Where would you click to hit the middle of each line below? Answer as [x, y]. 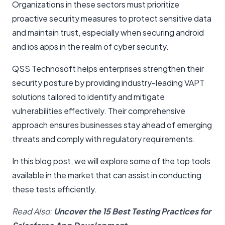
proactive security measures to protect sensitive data [112, 18]
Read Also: [33, 211]
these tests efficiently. [54, 189]
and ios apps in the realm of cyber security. [90, 46]
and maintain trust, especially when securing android [108, 32]
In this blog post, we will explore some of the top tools [111, 161]
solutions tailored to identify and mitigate [88, 96]
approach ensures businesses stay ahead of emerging [112, 125]
